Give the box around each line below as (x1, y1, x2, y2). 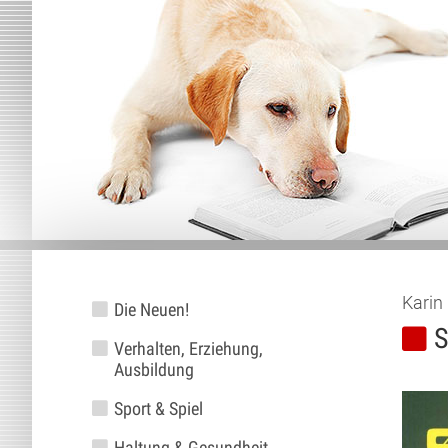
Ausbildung (113, 359, 194, 380)
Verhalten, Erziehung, (113, 338, 263, 359)
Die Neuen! (113, 299, 189, 320)
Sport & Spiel (113, 398, 203, 419)
